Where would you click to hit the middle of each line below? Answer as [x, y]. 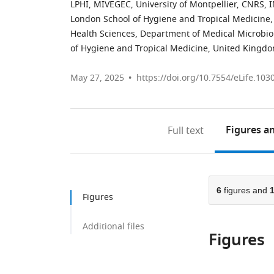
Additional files [113, 227]
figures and [245, 190]
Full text [186, 131]
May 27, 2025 [97, 78]
